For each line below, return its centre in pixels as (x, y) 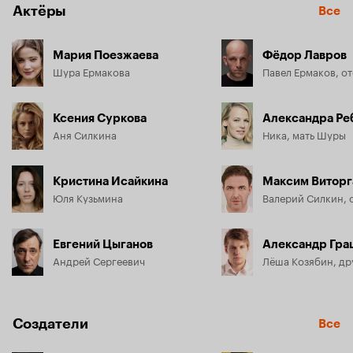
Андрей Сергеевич (99, 260)
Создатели (50, 323)
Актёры (39, 11)
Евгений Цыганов (103, 244)
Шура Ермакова (91, 71)
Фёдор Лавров (305, 55)
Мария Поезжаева (106, 55)
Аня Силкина (85, 134)
